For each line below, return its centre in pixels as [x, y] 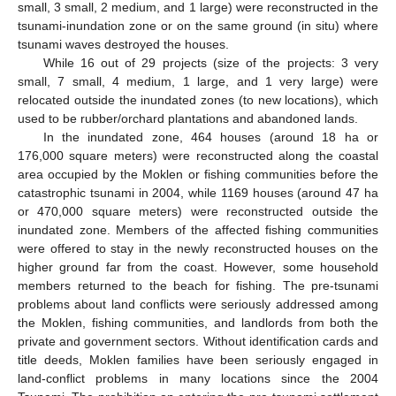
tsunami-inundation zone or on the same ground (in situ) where [198, 26]
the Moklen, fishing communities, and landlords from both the [198, 323]
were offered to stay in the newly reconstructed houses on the [198, 249]
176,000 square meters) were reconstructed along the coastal [198, 156]
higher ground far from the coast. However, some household [198, 267]
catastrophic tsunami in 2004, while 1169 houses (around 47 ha [198, 193]
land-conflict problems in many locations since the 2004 [198, 379]
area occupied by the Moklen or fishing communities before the [198, 175]
